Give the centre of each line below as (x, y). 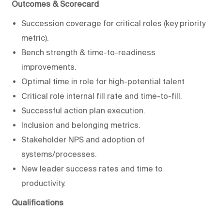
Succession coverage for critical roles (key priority (113, 23)
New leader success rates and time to (92, 168)
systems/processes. (59, 154)
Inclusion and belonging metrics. (81, 125)
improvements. (49, 67)
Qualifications (38, 202)
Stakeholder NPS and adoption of (83, 139)
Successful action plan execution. (83, 110)
